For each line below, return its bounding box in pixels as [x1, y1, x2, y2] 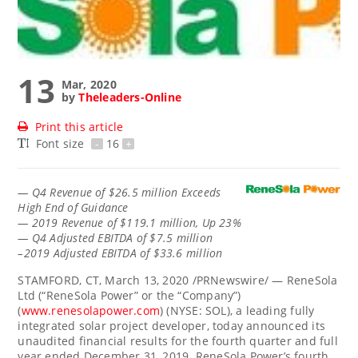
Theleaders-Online [78, 89, 182, 105]
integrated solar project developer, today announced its [18, 317, 325, 333]
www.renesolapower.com [21, 302, 161, 318]
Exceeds [177, 184, 221, 200]
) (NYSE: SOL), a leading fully [160, 302, 315, 318]
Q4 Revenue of [31, 184, 109, 200]
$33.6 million [153, 245, 223, 261]
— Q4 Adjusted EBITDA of [18, 229, 150, 245]
